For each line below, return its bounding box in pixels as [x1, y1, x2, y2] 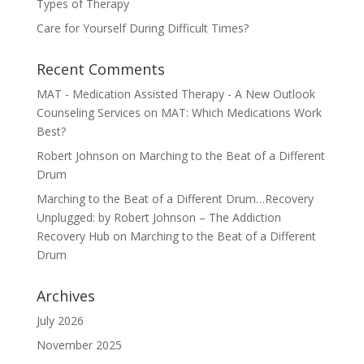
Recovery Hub [36, 227, 110, 244]
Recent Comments [36, 58, 165, 79]
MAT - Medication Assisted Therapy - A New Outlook [36, 85, 315, 102]
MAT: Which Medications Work [160, 104, 322, 120]
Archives [36, 285, 95, 305]
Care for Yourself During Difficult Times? [36, 19, 249, 36]
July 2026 [36, 312, 84, 328]
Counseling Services [36, 104, 141, 120]
